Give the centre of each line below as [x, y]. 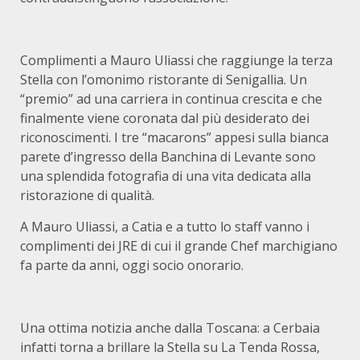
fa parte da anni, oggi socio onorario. [132, 265]
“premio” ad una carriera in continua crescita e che [171, 99]
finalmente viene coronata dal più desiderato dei [165, 118]
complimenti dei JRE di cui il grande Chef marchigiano [179, 246]
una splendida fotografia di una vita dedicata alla [166, 176]
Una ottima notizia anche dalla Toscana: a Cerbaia [170, 328]
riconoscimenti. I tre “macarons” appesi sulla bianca [174, 137]
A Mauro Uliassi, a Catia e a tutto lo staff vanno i [165, 227]
